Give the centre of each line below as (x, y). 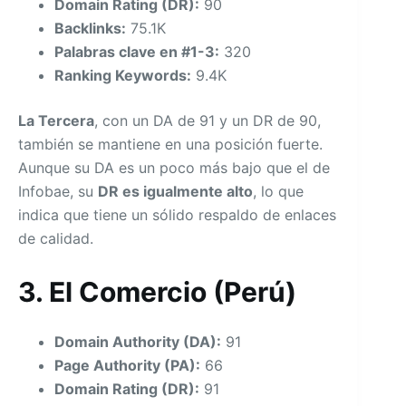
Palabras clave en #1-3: (137, 51)
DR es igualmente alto (175, 191)
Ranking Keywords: (123, 75)
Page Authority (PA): (127, 365)
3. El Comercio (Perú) (157, 291)
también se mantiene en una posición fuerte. (170, 144)
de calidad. (56, 238)
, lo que (278, 191)
